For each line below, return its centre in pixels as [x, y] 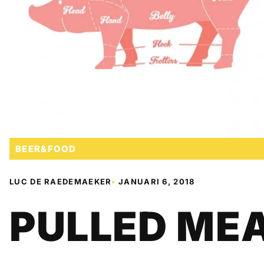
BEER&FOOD [46, 148]
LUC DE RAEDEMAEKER [61, 181]
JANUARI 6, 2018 [157, 181]
